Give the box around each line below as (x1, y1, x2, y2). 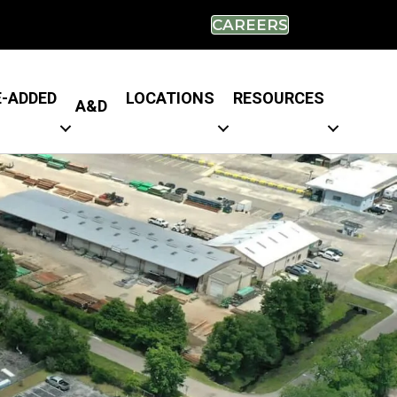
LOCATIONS (126, 88, 214, 107)
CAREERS (212, 16, 288, 34)
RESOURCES (233, 88, 324, 107)
